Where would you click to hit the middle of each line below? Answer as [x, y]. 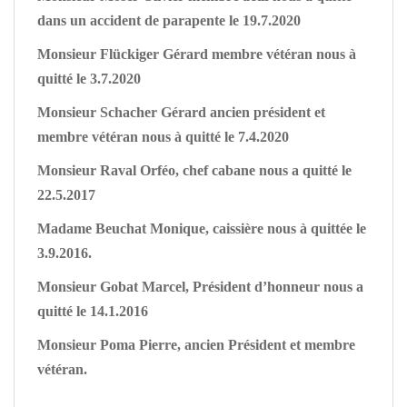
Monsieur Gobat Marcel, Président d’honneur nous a [200, 287]
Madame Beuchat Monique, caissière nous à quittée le [202, 228]
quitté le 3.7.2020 [89, 79]
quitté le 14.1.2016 [93, 311]
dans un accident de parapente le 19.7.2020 [169, 20]
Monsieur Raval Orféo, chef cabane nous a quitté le [194, 170]
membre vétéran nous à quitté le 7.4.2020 [163, 137]
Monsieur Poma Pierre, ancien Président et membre [196, 345]
